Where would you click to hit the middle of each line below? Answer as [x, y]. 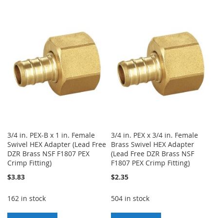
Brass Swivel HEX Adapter [153, 144]
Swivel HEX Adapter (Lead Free [57, 144]
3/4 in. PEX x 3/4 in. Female [155, 135]
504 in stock [130, 198]
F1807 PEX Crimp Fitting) [151, 163]
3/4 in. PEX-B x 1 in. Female [51, 135]
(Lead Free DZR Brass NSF [153, 153]
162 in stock [27, 198]
